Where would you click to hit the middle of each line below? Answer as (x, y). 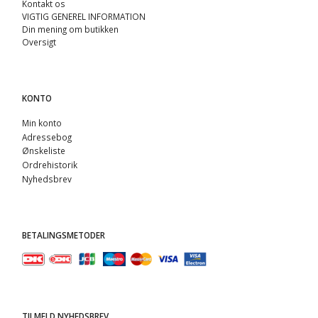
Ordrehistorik (50, 165)
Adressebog (47, 137)
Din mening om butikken (70, 29)
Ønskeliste (44, 151)
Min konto (42, 122)
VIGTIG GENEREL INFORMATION (84, 16)
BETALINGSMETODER (64, 235)
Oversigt (39, 42)
